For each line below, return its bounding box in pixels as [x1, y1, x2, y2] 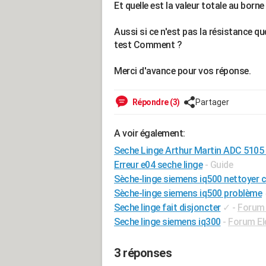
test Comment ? [114, 39, 182, 50]
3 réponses [114, 246, 172, 260]
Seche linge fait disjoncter [114, 202, 221, 213]
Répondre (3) [131, 97, 180, 107]
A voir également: [114, 128, 185, 139]
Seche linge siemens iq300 [114, 216, 221, 227]
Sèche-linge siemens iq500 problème [114, 188, 262, 199]
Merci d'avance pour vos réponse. [114, 65, 251, 77]
